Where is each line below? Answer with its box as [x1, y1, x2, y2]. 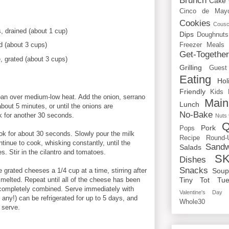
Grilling [179, 63, 202, 72]
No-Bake [179, 110, 213, 120]
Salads [179, 143, 201, 152]
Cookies [179, 18, 211, 29]
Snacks [179, 166, 208, 176]
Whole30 [179, 198, 205, 206]
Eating [179, 73, 211, 86]
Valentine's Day [179, 189, 223, 196]
